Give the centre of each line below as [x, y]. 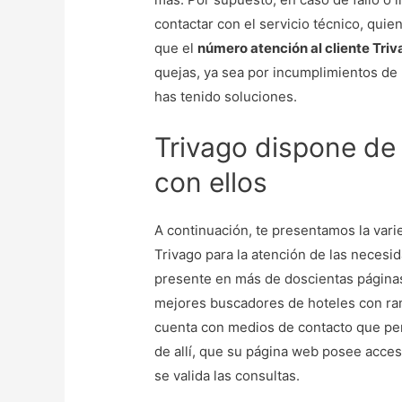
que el [176, 48]
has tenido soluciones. [228, 97]
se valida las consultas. [229, 376]
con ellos [211, 183]
